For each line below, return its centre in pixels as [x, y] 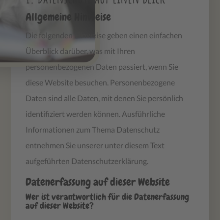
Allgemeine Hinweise [69, 17]
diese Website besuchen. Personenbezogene [100, 82]
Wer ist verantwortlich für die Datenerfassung [108, 196]
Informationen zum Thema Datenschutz [93, 129]
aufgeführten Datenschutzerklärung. [87, 161]
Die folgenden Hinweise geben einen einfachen [104, 35]
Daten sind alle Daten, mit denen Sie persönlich [105, 98]
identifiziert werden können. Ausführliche [96, 113]
